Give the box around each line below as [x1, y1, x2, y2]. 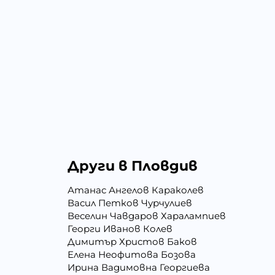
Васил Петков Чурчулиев [68, 197, 193, 209]
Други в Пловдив [68, 157, 198, 175]
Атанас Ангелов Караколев [68, 184, 204, 196]
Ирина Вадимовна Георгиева [68, 261, 211, 274]
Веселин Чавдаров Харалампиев [68, 210, 227, 222]
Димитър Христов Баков [68, 236, 198, 248]
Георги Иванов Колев [68, 223, 173, 235]
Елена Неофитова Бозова [68, 249, 196, 261]
